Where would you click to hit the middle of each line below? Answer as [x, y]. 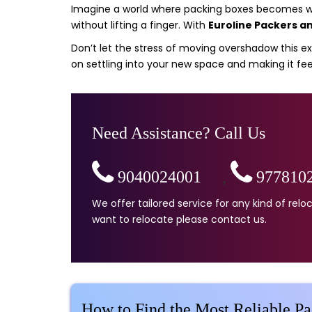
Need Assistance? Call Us [179, 133]
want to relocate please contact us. [179, 219]
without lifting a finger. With [140, 25]
